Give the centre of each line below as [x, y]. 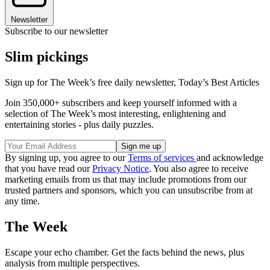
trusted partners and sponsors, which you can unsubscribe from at [129, 190]
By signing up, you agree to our [66, 158]
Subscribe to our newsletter [56, 31]
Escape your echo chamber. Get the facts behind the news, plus [124, 252]
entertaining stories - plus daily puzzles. [79, 125]
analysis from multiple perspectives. [72, 263]
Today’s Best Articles [219, 83]
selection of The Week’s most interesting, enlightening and [115, 114]
